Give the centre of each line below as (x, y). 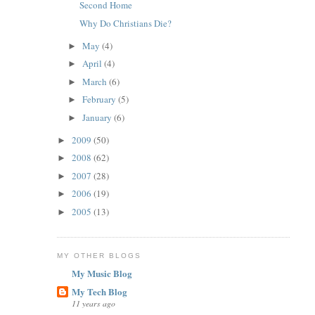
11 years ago (93, 303)
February (101, 99)
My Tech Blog (99, 292)
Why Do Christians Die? (126, 23)
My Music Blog (102, 273)
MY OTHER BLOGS (99, 256)
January (98, 117)
